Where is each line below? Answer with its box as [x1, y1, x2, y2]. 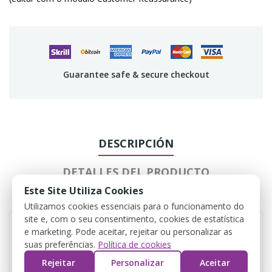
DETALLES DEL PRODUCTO [63, 164, 209, 179]
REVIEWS [112, 192, 160, 208]
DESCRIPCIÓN [98, 135, 174, 151]
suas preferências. [24, 238, 98, 250]
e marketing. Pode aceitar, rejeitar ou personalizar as [24, 225, 233, 237]
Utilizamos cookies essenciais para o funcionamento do [24, 200, 244, 212]
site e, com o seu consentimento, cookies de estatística [24, 212, 244, 225]
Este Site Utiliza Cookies [24, 183, 143, 197]
